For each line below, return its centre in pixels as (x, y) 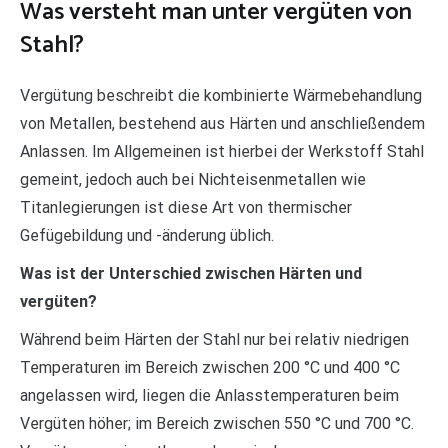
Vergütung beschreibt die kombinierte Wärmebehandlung (221, 95)
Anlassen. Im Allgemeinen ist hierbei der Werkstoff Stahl (222, 151)
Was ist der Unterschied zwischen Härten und (191, 273)
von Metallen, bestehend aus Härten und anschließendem (222, 123)
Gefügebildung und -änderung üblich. (147, 235)
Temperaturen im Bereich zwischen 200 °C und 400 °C (210, 367)
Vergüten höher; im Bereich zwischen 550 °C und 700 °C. (217, 423)
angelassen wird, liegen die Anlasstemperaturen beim (209, 395)
